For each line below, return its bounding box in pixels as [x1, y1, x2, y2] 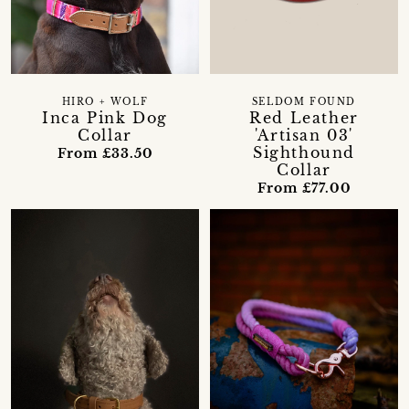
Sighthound [252, 142, 355, 162]
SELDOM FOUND [251, 96, 357, 108]
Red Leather [249, 108, 359, 127]
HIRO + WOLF [61, 96, 149, 108]
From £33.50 [57, 144, 153, 162]
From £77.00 [257, 179, 351, 196]
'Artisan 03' [254, 125, 354, 144]
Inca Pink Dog [42, 108, 168, 127]
